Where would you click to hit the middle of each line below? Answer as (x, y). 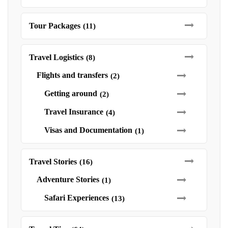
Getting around (71, 93)
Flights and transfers (72, 75)
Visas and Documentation (88, 130)
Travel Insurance (74, 112)
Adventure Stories (68, 179)
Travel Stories (53, 162)
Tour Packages (55, 26)
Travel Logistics (56, 57)
